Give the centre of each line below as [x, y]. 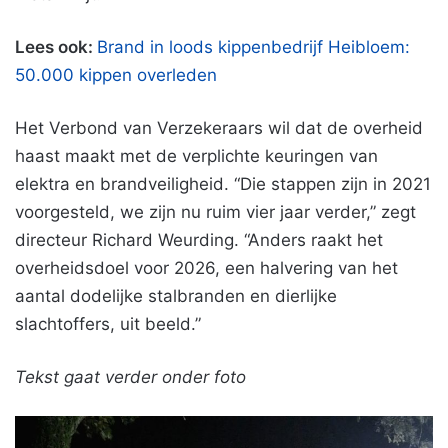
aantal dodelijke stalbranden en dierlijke [176, 295]
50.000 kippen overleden [116, 74]
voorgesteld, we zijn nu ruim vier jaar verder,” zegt [215, 211]
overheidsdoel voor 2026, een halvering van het [206, 267]
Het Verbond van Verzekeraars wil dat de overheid [219, 127]
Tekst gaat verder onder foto [130, 376]
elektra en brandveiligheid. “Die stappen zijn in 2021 [223, 183]
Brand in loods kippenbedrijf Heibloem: [253, 46]
